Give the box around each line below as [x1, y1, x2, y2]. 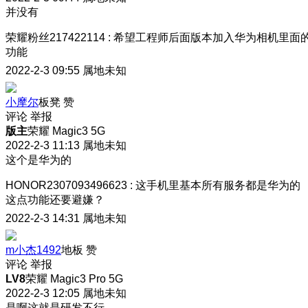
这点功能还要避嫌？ [5, 193, 104, 206]
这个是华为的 [5, 153, 71, 166]
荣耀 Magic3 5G [27, 124, 105, 137]
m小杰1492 [5, 243, 61, 256]
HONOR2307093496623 [5, 179, 127, 191]
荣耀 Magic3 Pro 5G [25, 272, 123, 285]
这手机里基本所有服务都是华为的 [135, 179, 300, 191]
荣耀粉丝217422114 [5, 31, 105, 43]
